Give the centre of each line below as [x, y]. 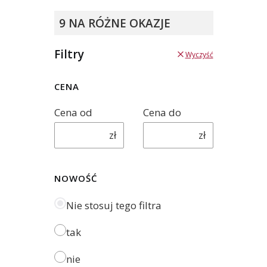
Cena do [162, 112]
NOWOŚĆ [76, 178]
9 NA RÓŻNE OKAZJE [114, 23]
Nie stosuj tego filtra [114, 205]
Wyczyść [199, 54]
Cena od [73, 112]
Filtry [69, 55]
